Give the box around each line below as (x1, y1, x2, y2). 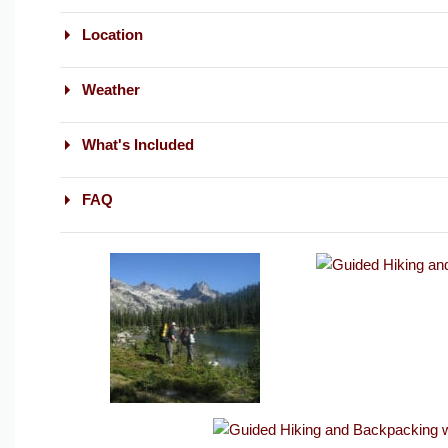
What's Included (77, 136, 194, 153)
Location (77, 26, 143, 43)
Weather (77, 81, 140, 98)
